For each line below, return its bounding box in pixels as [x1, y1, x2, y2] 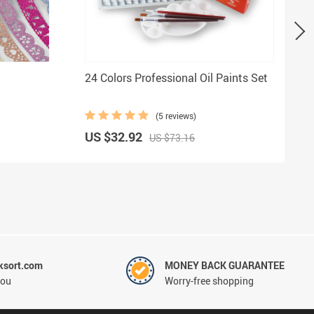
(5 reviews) [156, 109, 196, 121]
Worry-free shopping [164, 273, 254, 287]
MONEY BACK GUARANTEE [164, 258, 285, 272]
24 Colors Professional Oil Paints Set [85, 69, 268, 86]
